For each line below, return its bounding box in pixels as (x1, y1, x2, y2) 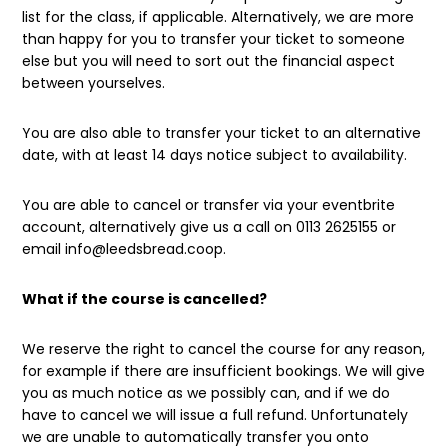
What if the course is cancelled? (22, 288, 271, 309)
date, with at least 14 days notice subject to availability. (22, 144, 408, 165)
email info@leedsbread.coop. (22, 238, 227, 259)
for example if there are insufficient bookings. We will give (22, 360, 426, 381)
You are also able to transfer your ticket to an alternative (22, 122, 422, 143)
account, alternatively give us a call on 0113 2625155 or (22, 216, 397, 237)
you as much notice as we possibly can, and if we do (22, 382, 391, 403)
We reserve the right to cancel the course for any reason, (22, 338, 426, 359)
